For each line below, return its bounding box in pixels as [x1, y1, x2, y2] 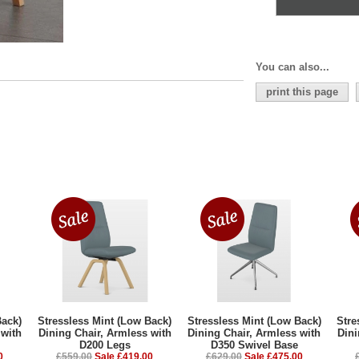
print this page [266, 86, 338, 99]
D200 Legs [79, 339, 131, 352]
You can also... [256, 60, 329, 73]
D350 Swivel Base [210, 339, 298, 352]
